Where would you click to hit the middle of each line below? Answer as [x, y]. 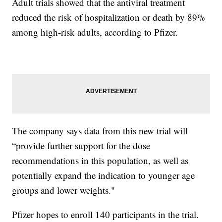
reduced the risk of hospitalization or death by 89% [109, 17]
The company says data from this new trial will [100, 131]
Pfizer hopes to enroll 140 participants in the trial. [106, 215]
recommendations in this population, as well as [100, 161]
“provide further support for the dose [81, 146]
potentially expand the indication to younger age [104, 175]
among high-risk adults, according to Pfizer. [95, 32]
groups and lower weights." [64, 190]
